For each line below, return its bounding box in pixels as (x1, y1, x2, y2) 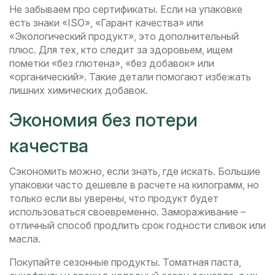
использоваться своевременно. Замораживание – (9, 206, 246, 219)
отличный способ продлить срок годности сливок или (9, 219, 266, 232)
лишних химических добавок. (9, 84, 148, 97)
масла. (9, 233, 41, 246)
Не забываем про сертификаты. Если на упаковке (9, 3, 242, 16)
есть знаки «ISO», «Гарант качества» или (9, 17, 203, 29)
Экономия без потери (9, 109, 198, 131)
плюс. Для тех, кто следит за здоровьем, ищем (9, 44, 233, 56)
